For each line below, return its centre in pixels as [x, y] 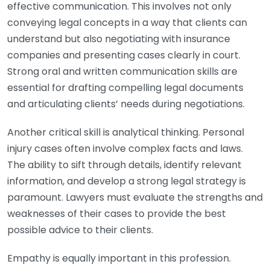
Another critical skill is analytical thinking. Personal [126, 132]
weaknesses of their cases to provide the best [117, 214]
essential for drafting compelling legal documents [125, 88]
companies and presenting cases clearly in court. [124, 55]
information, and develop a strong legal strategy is [127, 181]
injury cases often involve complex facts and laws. [125, 149]
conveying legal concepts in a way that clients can [127, 23]
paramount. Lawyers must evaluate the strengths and [135, 197]
